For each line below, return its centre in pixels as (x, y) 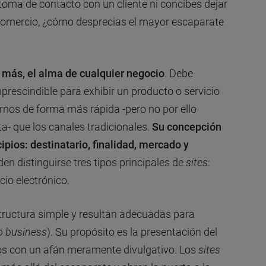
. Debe (178, 73)
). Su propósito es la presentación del (132, 232)
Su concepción (186, 126)
